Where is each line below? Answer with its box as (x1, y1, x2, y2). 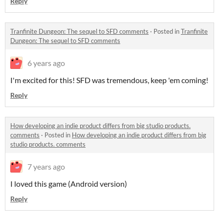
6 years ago (27, 58, 65, 67)
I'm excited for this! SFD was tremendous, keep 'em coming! (10, 75, 208, 85)
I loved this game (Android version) (10, 179, 127, 188)
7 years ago (27, 162, 65, 171)
